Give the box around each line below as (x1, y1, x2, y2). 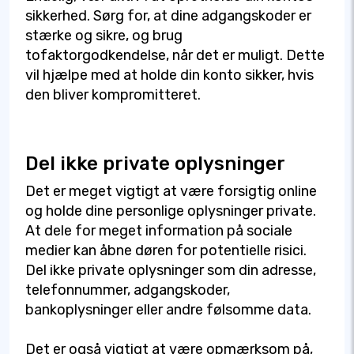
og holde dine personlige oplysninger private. (25, 202, 316, 220)
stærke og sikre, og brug (25, 27, 183, 45)
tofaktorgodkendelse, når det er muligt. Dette (25, 47, 325, 65)
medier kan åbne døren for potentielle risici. (25, 242, 307, 260)
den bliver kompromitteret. (25, 86, 201, 104)
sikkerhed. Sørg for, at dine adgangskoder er (25, 7, 311, 25)
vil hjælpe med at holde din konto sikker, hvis (25, 66, 314, 85)
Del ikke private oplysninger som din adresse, (25, 262, 316, 280)
